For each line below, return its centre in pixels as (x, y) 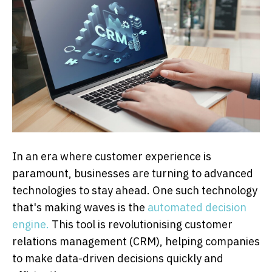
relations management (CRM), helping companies (136, 242)
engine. (31, 225)
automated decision (197, 208)
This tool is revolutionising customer (141, 225)
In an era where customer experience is (112, 157)
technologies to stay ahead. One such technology (135, 191)
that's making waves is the (80, 208)
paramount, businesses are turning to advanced (133, 174)
